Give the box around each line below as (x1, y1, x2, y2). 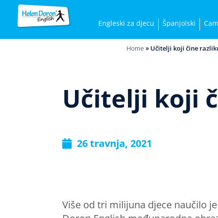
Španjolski (162, 18, 196, 28)
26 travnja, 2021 (77, 137, 152, 150)
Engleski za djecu (98, 18, 154, 28)
